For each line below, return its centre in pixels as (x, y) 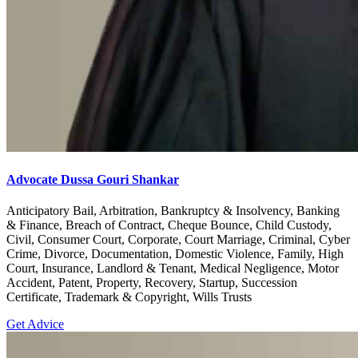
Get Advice (35, 324)
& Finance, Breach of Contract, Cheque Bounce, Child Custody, (169, 225)
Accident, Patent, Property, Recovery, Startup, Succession (152, 282)
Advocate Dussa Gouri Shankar (93, 179)
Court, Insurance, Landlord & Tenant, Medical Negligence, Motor (173, 268)
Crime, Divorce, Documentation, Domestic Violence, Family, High (175, 253)
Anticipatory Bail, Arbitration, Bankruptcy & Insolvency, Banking (173, 210)
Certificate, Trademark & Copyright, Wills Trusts (129, 296)
